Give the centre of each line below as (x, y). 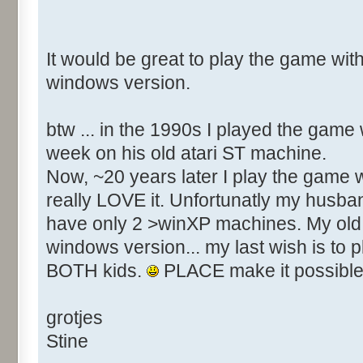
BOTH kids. (96, 271)
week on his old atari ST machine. (186, 154)
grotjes (75, 318)
